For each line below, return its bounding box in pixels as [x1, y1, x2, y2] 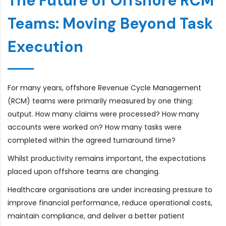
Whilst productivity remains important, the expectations [8, 153, 206, 163]
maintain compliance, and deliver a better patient [8, 210, 185, 221]
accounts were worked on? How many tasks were [8, 122, 182, 132]
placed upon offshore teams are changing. [8, 166, 160, 177]
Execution [8, 36, 83, 56]
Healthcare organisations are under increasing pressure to [8, 184, 212, 195]
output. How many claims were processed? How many [8, 108, 199, 119]
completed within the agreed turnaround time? [8, 135, 176, 145]
